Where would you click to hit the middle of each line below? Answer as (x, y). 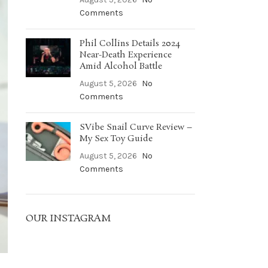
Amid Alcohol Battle (121, 66)
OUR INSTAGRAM (68, 219)
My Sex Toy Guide (116, 139)
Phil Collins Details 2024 (130, 44)
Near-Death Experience (125, 55)
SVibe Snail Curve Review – (135, 127)
